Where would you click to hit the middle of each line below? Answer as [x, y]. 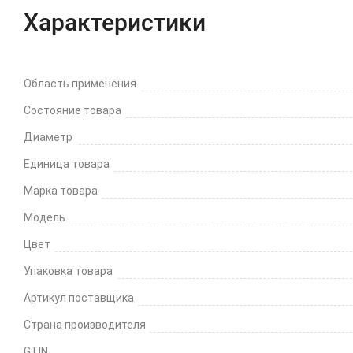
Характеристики [115, 22]
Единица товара [67, 164]
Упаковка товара [68, 271]
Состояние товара [72, 110]
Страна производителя [85, 325]
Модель [45, 217]
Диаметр [48, 137]
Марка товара [61, 191]
